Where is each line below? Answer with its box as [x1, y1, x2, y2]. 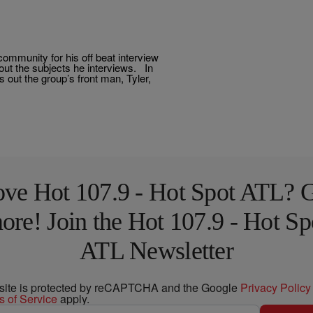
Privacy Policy [240, 279, 311, 296]
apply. [57, 290, 89, 307]
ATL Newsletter [80, 236, 233, 265]
